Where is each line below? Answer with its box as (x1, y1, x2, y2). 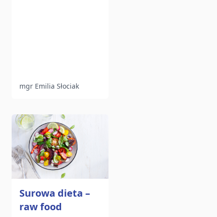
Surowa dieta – (19, 186, 90, 200)
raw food (19, 200, 62, 214)
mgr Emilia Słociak (19, 81, 79, 91)
